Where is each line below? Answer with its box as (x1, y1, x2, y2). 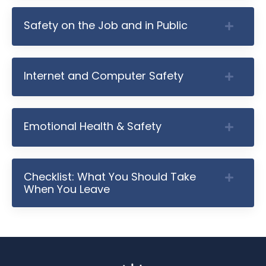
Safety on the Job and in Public (24, 17, 188, 33)
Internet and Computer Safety (24, 68, 183, 83)
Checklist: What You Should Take (24, 169, 196, 184)
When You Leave (24, 181, 110, 197)
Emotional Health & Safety (24, 118, 161, 134)
